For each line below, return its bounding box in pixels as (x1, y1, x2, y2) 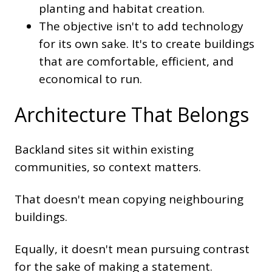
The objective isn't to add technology (39, 18, 243, 35)
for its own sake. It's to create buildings (39, 36, 254, 52)
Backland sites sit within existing (15, 141, 194, 158)
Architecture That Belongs (15, 101, 249, 128)
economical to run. (39, 71, 142, 87)
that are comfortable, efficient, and (39, 53, 234, 70)
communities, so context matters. (15, 159, 201, 175)
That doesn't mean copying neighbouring (15, 191, 243, 208)
